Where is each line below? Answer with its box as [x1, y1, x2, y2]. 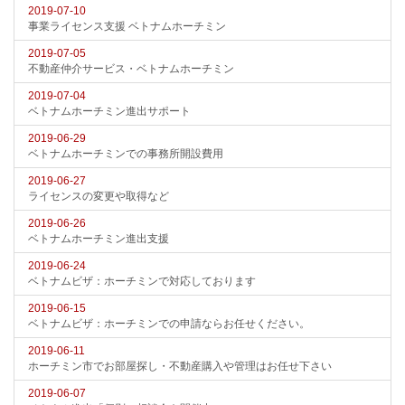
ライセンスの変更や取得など [28, 190, 169, 202]
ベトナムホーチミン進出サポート [28, 105, 191, 118]
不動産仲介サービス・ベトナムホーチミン [28, 62, 234, 75]
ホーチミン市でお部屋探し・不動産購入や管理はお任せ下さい [28, 360, 332, 372]
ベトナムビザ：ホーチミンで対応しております [28, 275, 256, 287]
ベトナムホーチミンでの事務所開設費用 [28, 147, 223, 160]
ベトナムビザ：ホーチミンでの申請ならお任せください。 [28, 317, 310, 330]
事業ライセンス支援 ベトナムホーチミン [28, 20, 226, 33]
